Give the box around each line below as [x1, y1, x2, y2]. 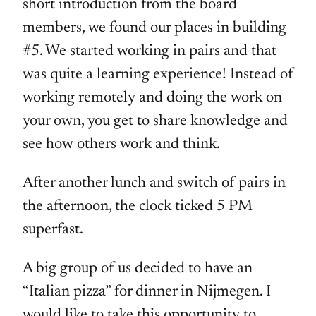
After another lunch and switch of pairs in [23, 176, 286, 192]
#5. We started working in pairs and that [23, 44, 276, 60]
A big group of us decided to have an [23, 261, 253, 277]
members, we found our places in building [23, 20, 286, 37]
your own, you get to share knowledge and [23, 114, 288, 130]
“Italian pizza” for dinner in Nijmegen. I [23, 284, 271, 300]
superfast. [23, 222, 83, 238]
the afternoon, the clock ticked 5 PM [23, 199, 253, 215]
